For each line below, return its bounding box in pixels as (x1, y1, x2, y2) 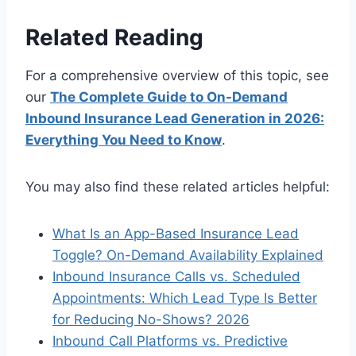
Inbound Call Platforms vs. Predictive (52, 333, 288, 350)
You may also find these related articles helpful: (25, 179, 330, 195)
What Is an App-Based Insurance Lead (52, 226, 299, 242)
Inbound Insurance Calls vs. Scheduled (52, 269, 300, 285)
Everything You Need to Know (25, 132, 222, 149)
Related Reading (25, 24, 203, 52)
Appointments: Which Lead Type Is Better (52, 290, 317, 307)
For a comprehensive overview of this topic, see (25, 68, 329, 84)
